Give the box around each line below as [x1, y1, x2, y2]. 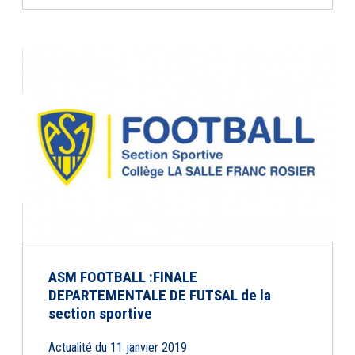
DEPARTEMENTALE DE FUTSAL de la [48, 286, 271, 304]
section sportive [48, 304, 152, 323]
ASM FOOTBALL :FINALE [48, 268, 197, 286]
